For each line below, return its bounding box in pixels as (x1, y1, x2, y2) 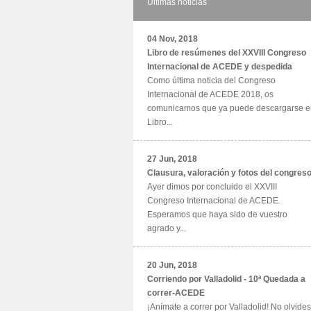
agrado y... (147, 224, 186, 233)
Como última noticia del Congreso (147, 76, 276, 85)
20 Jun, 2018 (147, 260, 197, 270)
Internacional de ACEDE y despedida (147, 62, 292, 72)
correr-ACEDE (147, 288, 205, 298)
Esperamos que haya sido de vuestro (147, 210, 287, 219)
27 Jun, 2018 (147, 154, 197, 164)
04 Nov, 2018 (147, 34, 198, 44)
